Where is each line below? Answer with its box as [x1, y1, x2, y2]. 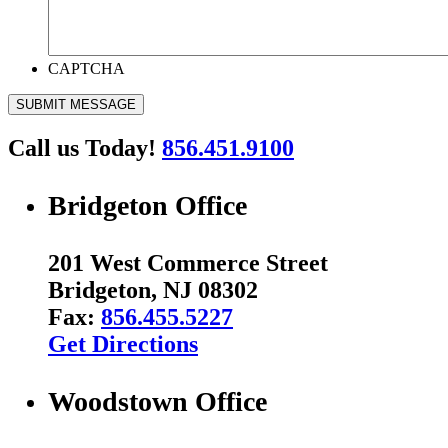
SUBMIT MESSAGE [16, 97, 136, 113]
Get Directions [48, 331, 198, 358]
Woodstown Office [48, 386, 267, 418]
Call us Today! [8, 135, 162, 162]
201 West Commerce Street [48, 250, 328, 277]
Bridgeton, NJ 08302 [48, 277, 258, 304]
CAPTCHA [48, 60, 125, 78]
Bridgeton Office [48, 190, 247, 222]
